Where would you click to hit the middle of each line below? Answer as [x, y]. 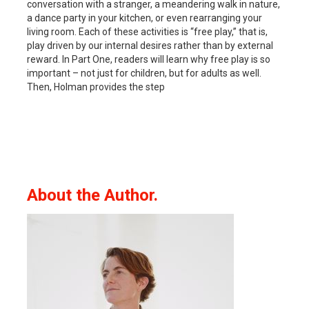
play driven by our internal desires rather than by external [150, 45]
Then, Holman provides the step [96, 87]
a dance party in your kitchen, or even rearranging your [144, 18]
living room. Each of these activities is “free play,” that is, [147, 31]
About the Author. [94, 195]
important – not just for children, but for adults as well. [144, 73]
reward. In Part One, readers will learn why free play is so [149, 59]
